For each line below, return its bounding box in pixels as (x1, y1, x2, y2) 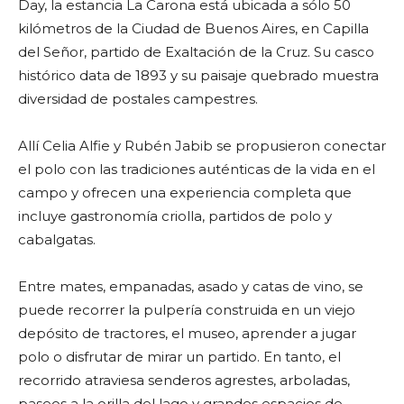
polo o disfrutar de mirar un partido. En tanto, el (18, 348, 341, 366)
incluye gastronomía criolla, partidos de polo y (18, 207, 332, 225)
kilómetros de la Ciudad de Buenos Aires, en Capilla (18, 20, 369, 38)
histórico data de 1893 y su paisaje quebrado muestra (18, 67, 379, 85)
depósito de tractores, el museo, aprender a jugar (18, 325, 356, 343)
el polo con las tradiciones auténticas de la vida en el (18, 161, 375, 179)
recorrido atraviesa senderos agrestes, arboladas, (18, 372, 350, 390)
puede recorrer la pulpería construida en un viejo (18, 301, 355, 319)
